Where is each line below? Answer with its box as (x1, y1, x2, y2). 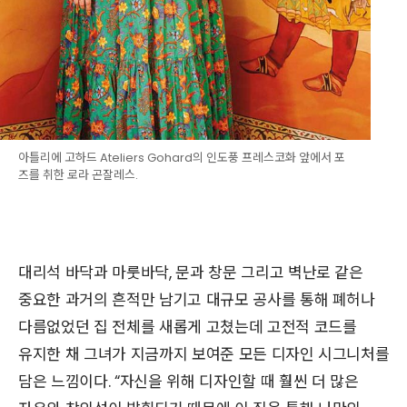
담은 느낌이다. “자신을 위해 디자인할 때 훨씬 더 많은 (18, 370, 359, 392)
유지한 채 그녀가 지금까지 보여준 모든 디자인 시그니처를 (18, 342, 390, 365)
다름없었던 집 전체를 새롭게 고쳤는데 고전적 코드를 (18, 315, 357, 338)
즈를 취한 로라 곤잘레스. (18, 165, 138, 184)
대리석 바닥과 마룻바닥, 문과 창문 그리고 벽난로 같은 (18, 261, 363, 283)
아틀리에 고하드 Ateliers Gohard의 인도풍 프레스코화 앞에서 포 (18, 148, 345, 166)
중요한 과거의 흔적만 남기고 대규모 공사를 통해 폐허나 (18, 288, 375, 311)
